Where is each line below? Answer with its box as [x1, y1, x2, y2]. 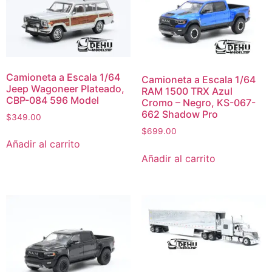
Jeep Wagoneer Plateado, [6, 82, 124, 95]
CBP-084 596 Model [6, 93, 99, 106]
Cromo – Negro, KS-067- [141, 97, 256, 109]
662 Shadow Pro [141, 108, 218, 121]
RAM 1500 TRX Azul [141, 85, 233, 98]
